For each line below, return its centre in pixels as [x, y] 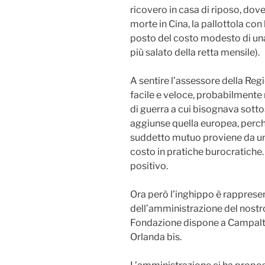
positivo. [149, 166]
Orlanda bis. [156, 237]
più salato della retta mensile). [195, 53]
